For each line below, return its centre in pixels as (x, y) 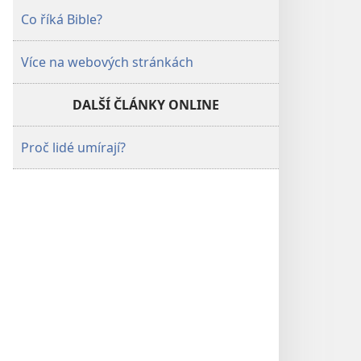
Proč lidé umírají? (73, 147)
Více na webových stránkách (107, 62)
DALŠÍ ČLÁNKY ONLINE (146, 105)
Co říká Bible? (62, 19)
